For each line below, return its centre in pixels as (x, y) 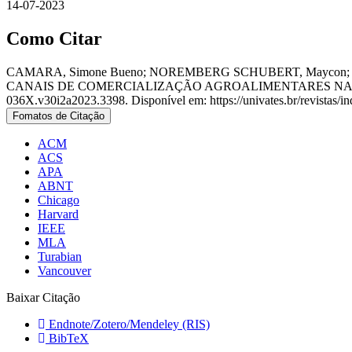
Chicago (59, 200)
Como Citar (54, 38)
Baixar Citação (43, 297)
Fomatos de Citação (59, 115)
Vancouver (64, 270)
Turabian (60, 256)
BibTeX (67, 338)
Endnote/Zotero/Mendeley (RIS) (128, 324)
